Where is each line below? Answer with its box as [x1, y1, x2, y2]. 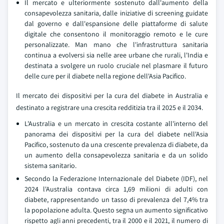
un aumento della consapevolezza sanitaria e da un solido [24, 150, 208, 159]
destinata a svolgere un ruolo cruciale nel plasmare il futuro [24, 61, 208, 70]
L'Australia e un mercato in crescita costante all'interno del [24, 119, 208, 128]
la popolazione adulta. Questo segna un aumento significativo [24, 205, 208, 214]
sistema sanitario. [24, 161, 76, 170]
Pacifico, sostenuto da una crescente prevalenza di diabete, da [24, 140, 208, 149]
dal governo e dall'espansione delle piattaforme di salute [24, 19, 208, 28]
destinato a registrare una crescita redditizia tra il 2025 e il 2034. [16, 103, 203, 112]
